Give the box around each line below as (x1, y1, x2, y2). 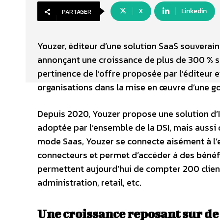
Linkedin (181, 6, 207, 16)
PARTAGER (62, 7, 91, 16)
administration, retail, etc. (37, 176, 141, 189)
